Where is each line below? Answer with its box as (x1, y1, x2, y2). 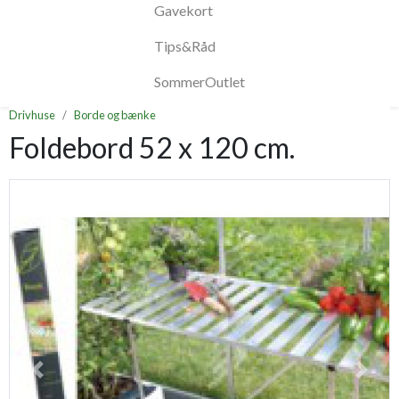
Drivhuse (9, 108, 55, 123)
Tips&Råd (154, 37, 216, 55)
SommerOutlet (154, 73, 245, 91)
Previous (36, 370, 90, 387)
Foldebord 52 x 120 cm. (9, 130, 295, 166)
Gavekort (154, 2, 213, 20)
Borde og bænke (74, 108, 156, 123)
